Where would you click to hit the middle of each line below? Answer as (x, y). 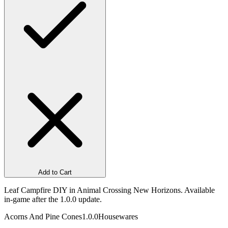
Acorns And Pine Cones (43, 216)
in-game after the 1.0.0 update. (53, 199)
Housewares (118, 216)
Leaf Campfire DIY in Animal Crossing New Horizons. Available (109, 190)
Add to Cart (55, 172)
